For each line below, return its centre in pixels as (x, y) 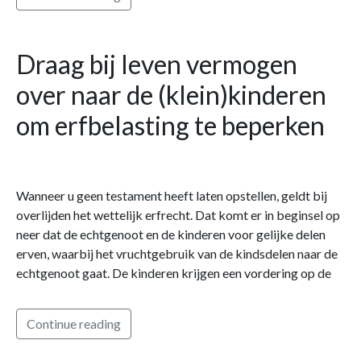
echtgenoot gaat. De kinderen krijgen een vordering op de (174, 272)
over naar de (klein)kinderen (171, 94)
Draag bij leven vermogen (157, 64)
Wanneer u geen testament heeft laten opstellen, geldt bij (172, 195)
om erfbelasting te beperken (170, 125)
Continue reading (74, 323)
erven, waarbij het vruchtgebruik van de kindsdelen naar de (177, 253)
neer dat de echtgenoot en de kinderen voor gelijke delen (171, 234)
